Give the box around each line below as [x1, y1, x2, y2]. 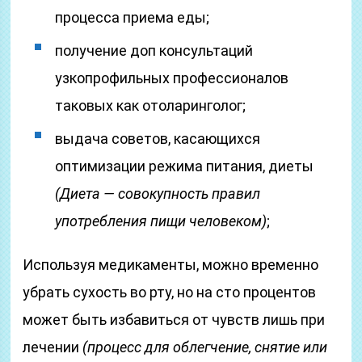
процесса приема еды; [55, 9, 210, 26]
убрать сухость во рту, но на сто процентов [23, 284, 317, 301]
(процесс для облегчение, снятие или [82, 339, 328, 356]
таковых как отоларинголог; [55, 97, 246, 114]
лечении [23, 339, 83, 356]
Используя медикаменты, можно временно [23, 256, 319, 273]
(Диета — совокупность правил [55, 185, 261, 202]
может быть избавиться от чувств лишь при [23, 311, 326, 328]
